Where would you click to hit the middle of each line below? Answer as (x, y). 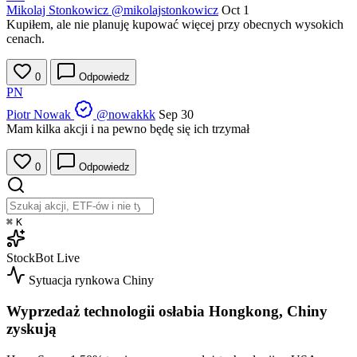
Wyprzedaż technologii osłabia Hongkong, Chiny (167, 311)
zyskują (31, 328)
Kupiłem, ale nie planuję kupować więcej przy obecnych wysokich (175, 25)
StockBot (30, 258)
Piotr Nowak (39, 115)
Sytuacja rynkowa (74, 280)
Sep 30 (176, 115)
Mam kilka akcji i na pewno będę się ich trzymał (128, 129)
